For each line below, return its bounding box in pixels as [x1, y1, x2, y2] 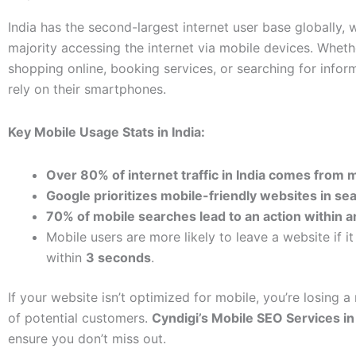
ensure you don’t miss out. [8, 331, 166, 347]
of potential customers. [8, 310, 152, 327]
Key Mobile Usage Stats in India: [8, 124, 205, 141]
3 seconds [86, 250, 151, 266]
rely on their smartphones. [8, 81, 166, 98]
